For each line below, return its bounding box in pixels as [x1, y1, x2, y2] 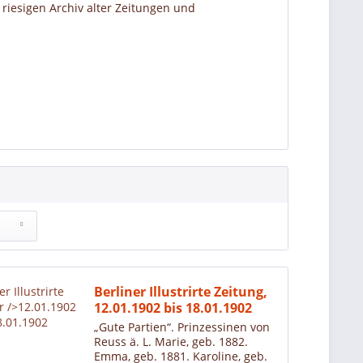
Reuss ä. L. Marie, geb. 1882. [94, 334, 249, 350]
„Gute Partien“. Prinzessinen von [94, 319, 271, 335]
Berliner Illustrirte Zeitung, [94, 283, 268, 301]
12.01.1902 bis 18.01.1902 [94, 299, 253, 318]
